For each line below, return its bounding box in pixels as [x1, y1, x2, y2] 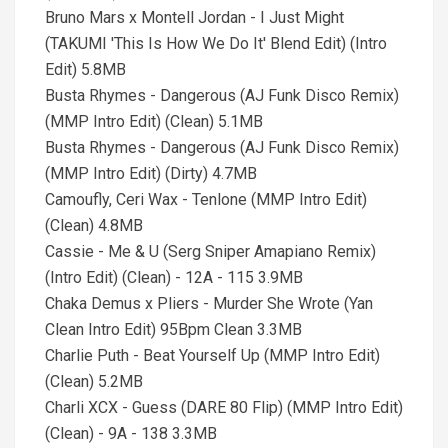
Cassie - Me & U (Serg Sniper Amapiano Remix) [45, 242, 376, 261]
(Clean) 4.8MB [45, 216, 143, 235]
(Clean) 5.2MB [45, 372, 143, 391]
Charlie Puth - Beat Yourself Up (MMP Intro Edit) [45, 346, 380, 365]
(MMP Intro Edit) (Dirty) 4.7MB [45, 164, 257, 183]
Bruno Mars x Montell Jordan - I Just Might [45, 8, 344, 27]
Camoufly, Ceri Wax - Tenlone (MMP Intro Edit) [45, 190, 367, 209]
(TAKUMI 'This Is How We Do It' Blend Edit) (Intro [45, 34, 387, 53]
